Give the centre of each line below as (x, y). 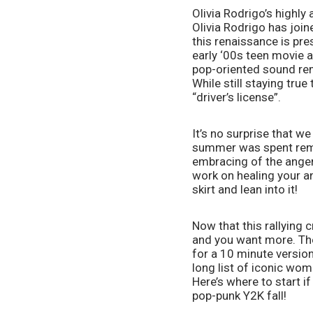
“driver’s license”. (238, 97)
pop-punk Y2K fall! (239, 296)
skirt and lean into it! (245, 190)
